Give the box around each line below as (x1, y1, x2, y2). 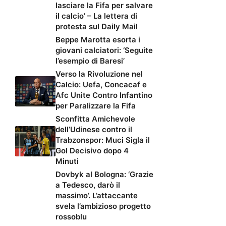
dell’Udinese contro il (55, 125, 132, 135)
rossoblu (55, 212, 87, 222)
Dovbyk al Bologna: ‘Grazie (55, 169, 153, 180)
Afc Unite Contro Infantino (55, 90, 152, 100)
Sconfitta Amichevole (55, 114, 135, 124)
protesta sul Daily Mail (55, 22, 138, 32)
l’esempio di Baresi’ (55, 56, 125, 66)
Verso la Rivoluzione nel (55, 69, 143, 79)
